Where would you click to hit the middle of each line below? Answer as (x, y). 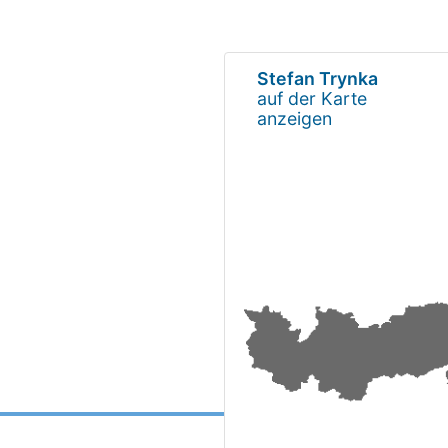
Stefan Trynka (317, 78)
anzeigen (294, 118)
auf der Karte (312, 98)
